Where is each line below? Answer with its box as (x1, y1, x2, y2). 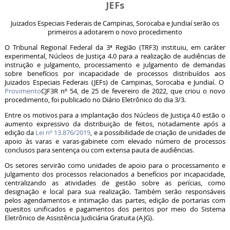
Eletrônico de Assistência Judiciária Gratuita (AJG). (4, 213, 155, 222)
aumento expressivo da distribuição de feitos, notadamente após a (4, 119, 226, 128)
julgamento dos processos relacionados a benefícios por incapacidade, (4, 169, 226, 179)
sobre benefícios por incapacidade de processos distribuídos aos (4, 69, 226, 78)
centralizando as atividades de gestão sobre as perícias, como (4, 178, 226, 187)
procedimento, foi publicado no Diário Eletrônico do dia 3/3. (4, 95, 189, 104)
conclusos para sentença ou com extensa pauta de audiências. (4, 145, 196, 155)
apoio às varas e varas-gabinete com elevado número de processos (4, 137, 226, 146)
